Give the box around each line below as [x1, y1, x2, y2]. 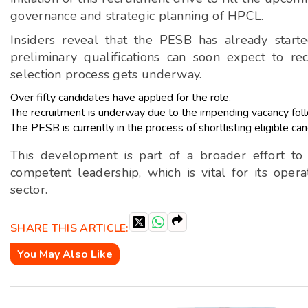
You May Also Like [17, 247, 113, 262]
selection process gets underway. [10, 66, 202, 82]
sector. [10, 181, 48, 198]
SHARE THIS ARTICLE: [10, 220, 129, 236]
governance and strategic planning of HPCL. [10, 8, 264, 24]
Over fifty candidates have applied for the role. [10, 90, 231, 105]
